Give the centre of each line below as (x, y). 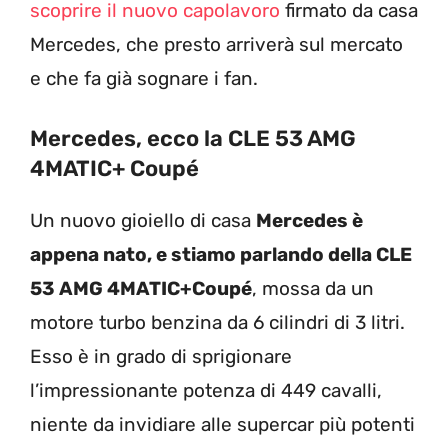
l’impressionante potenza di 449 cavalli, (206, 391)
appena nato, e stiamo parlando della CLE (221, 255)
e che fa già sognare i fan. (144, 78)
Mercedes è (309, 221)
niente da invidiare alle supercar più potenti (222, 425)
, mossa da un (313, 289)
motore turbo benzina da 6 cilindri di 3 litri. (217, 323)
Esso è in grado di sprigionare (161, 357)
